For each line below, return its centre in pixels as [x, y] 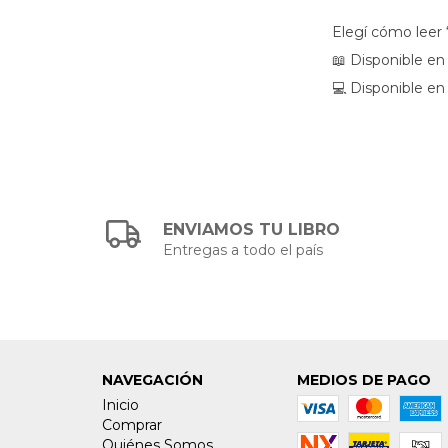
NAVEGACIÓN [152, 379]
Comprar [132, 424]
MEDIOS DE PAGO [363, 379]
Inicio [120, 404]
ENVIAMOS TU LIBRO [252, 229]
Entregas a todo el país [243, 249]
